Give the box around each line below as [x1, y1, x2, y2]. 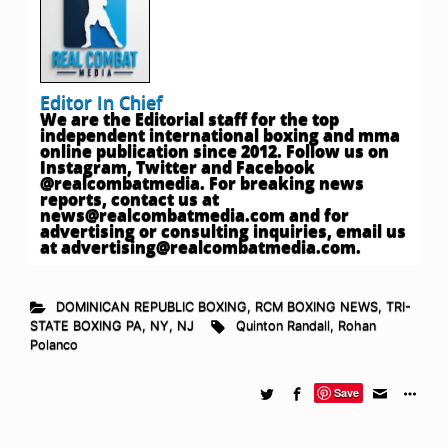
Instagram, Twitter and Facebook [40, 156, 315, 179]
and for [285, 204, 349, 227]
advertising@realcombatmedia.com [61, 236, 356, 259]
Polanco [30, 337, 78, 353]
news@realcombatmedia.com [40, 204, 285, 227]
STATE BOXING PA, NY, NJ [30, 318, 194, 334]
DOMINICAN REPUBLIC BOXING [55, 299, 247, 315]
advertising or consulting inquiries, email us [40, 220, 406, 243]
